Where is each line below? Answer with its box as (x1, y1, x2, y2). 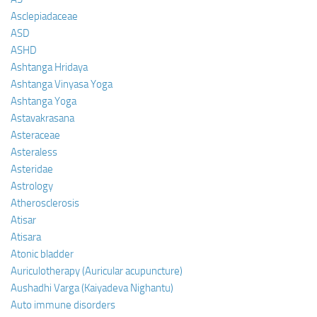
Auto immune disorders (11, 298, 115, 311)
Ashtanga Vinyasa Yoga (11, 77, 113, 91)
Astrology (11, 179, 53, 192)
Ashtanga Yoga (11, 94, 76, 108)
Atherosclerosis (11, 196, 79, 209)
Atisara (11, 230, 41, 243)
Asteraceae (11, 128, 60, 142)
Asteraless (11, 145, 57, 158)
